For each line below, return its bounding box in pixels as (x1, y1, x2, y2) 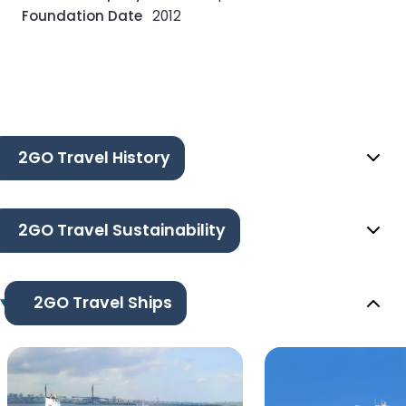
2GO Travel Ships (33, 292, 172, 314)
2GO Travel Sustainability (18, 219, 226, 242)
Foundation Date (22, 6, 142, 26)
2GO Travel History (18, 147, 170, 169)
